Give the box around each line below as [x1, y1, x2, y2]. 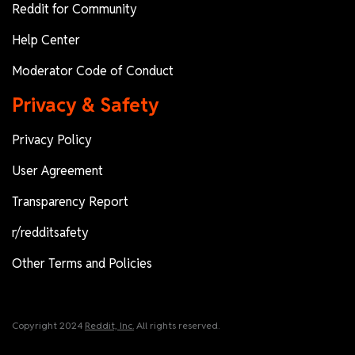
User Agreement [12, 162, 103, 179]
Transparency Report [12, 193, 128, 210]
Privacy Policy [12, 131, 92, 148]
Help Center [12, 31, 80, 48]
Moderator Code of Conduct [12, 62, 174, 79]
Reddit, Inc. [85, 319, 134, 331]
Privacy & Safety [12, 92, 159, 117]
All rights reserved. [134, 319, 219, 331]
